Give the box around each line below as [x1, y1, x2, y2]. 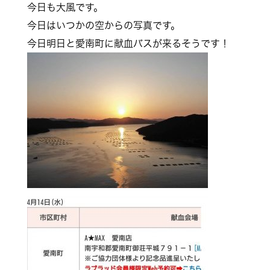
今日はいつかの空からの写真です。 [27, 20, 180, 30]
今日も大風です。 [27, 2, 103, 12]
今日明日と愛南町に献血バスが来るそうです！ [27, 39, 230, 48]
